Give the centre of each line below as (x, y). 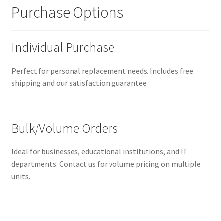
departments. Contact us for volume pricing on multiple (106, 164)
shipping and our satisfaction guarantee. (79, 83)
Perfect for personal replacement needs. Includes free (102, 71)
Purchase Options (67, 12)
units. (20, 176)
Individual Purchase (63, 48)
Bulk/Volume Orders (64, 129)
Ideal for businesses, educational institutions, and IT (99, 152)
